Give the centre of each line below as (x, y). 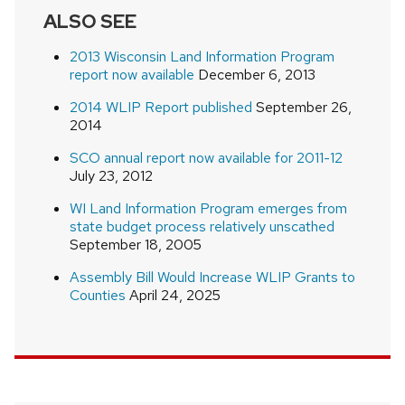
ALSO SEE (90, 22)
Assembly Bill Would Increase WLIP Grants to (212, 278)
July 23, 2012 (111, 176)
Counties (97, 296)
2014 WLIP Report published (160, 108)
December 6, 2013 (254, 75)
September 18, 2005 (135, 245)
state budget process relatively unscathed (202, 227)
